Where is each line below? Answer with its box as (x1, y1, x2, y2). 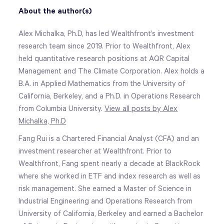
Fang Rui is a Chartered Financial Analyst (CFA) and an (18, 134, 199, 143)
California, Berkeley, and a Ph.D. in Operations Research (18, 91, 201, 100)
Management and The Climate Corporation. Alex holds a (18, 66, 205, 75)
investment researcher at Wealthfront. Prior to (18, 146, 172, 155)
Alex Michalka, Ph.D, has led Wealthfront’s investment (18, 29, 194, 38)
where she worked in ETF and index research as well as (18, 171, 201, 180)
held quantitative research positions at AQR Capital (18, 54, 190, 63)
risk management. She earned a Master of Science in (18, 184, 192, 193)
